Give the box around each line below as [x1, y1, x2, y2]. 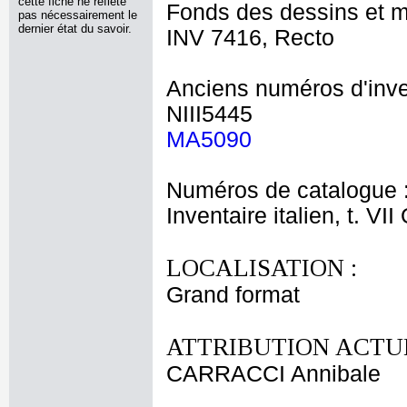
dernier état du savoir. [18, 22, 132, 35]
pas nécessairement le [18, 8, 137, 22]
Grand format [166, 283, 300, 307]
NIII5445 [166, 102, 253, 126]
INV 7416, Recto [166, 25, 334, 50]
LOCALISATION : [166, 254, 357, 282]
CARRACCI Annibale [166, 362, 381, 386]
